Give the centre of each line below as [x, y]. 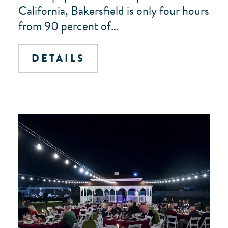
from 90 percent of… [68, 26]
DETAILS [58, 58]
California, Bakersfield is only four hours [114, 11]
